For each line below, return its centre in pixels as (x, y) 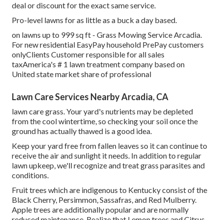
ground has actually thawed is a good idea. (82, 131)
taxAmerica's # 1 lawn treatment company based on (98, 64)
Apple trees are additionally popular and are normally (100, 209)
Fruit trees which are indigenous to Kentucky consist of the (110, 190)
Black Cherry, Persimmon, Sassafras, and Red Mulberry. (104, 199)
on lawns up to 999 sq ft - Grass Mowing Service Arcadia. (107, 34)
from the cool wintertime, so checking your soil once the (105, 121)
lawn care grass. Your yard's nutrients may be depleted (102, 111)
